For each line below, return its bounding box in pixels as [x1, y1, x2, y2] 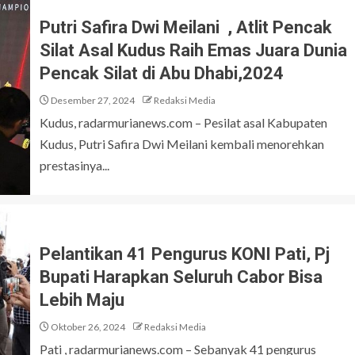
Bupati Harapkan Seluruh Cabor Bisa [40, 266, 323, 287]
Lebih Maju [40, 289, 124, 310]
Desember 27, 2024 [49, 94, 135, 106]
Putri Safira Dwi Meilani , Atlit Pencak [40, 17, 332, 37]
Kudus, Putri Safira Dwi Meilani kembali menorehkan [40, 136, 324, 151]
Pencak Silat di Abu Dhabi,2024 [40, 63, 284, 83]
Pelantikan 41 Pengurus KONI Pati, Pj [40, 243, 330, 264]
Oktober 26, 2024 [49, 320, 125, 333]
